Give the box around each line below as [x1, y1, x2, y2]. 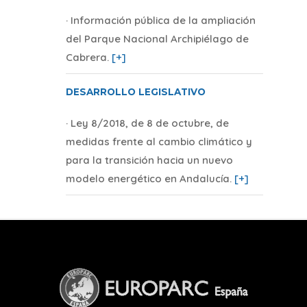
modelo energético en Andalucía [65, 172, 230, 186]
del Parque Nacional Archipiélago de [65, 32, 249, 45]
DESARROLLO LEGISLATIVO [65, 86, 206, 98]
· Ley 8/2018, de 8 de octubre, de [65, 116, 229, 130]
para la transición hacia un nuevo [65, 153, 233, 167]
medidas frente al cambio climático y [65, 135, 252, 149]
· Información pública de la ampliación [65, 13, 256, 27]
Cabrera [65, 50, 107, 64]
